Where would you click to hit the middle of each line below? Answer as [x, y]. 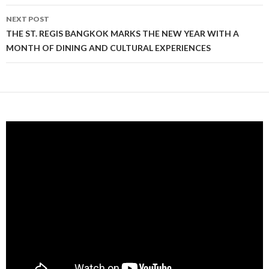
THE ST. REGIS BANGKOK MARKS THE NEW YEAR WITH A [122, 34]
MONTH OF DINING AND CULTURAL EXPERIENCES [108, 48]
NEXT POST [28, 19]
